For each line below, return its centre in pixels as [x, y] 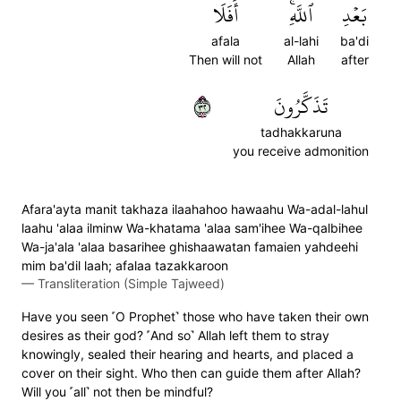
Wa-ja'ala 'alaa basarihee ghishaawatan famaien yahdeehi [190, 247]
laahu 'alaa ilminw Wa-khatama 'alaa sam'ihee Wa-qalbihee [192, 228]
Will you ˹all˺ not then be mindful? [117, 392]
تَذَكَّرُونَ [301, 107]
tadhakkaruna [301, 132]
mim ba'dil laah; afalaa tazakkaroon [125, 265]
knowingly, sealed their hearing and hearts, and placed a [188, 354]
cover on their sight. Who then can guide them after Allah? [191, 373]
